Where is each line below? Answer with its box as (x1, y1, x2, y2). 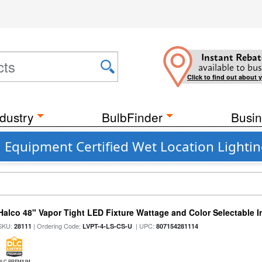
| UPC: (132, 221, 157, 230)
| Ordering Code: (32, 221, 83, 230)
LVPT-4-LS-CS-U (82, 222, 133, 230)
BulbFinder (102, 108, 163, 126)
